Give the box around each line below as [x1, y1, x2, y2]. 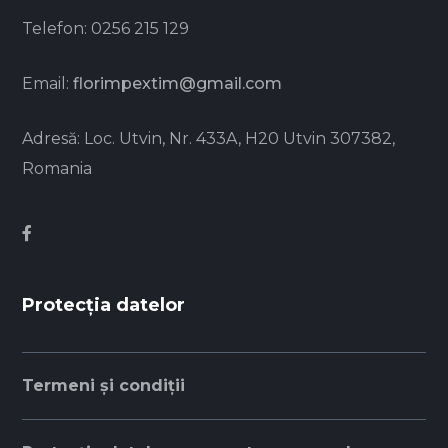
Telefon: [22, 19, 92, 39]
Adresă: [22, 129, 85, 149]
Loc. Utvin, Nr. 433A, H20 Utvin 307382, [84, 129, 396, 149]
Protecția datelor [22, 294, 186, 317]
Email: [22, 74, 74, 94]
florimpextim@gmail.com [73, 74, 283, 94]
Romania [22, 159, 93, 179]
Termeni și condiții [22, 376, 186, 396]
